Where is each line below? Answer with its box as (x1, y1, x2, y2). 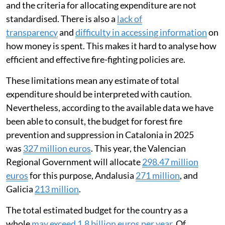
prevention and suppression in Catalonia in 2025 (6, 129, 194, 141)
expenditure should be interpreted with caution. (6, 88, 192, 100)
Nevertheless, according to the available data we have (6, 102, 213, 114)
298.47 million (142, 156, 198, 168)
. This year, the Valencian (91, 143, 186, 154)
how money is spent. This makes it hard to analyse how (6, 40, 216, 52)
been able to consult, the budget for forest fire (6, 116, 182, 127)
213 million (35, 183, 79, 195)
